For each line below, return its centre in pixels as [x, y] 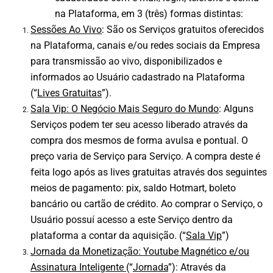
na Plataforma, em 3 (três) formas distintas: [149, 14]
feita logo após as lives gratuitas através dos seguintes [149, 172]
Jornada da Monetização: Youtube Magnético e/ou [140, 252]
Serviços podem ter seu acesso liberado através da [139, 125]
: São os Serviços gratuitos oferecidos [183, 30]
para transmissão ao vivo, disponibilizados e [126, 62]
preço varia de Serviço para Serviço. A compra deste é [145, 157]
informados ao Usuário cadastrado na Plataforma [138, 77]
